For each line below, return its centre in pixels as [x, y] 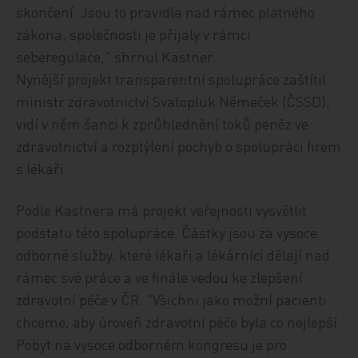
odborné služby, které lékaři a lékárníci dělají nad [173, 255]
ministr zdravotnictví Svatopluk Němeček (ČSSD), [173, 101]
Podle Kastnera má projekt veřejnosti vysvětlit [162, 210]
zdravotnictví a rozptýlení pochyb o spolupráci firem [179, 146]
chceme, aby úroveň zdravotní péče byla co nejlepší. [179, 322]
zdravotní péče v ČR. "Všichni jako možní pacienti [172, 299]
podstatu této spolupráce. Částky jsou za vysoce [167, 232]
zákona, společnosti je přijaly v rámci [134, 34]
